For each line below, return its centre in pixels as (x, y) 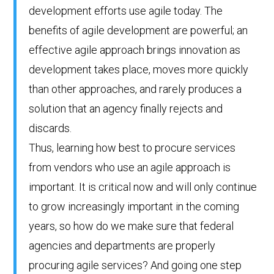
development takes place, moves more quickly (139, 70)
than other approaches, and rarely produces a (135, 89)
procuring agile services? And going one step (135, 265)
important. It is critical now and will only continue (143, 187)
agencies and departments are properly (122, 246)
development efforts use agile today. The (126, 11)
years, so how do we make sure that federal (131, 226)
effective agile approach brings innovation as (135, 50)
